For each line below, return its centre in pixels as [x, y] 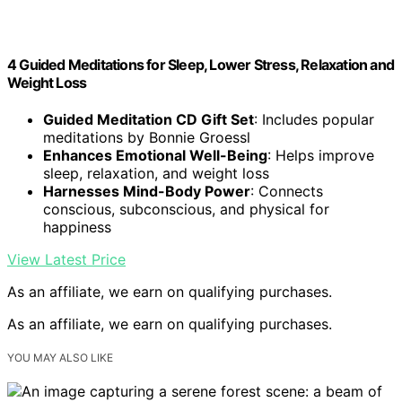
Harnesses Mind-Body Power [147, 191]
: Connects [287, 191]
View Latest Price [66, 259]
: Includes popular [314, 119]
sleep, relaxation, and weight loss [156, 173]
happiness [77, 227]
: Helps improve [321, 155]
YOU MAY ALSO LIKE [60, 357]
